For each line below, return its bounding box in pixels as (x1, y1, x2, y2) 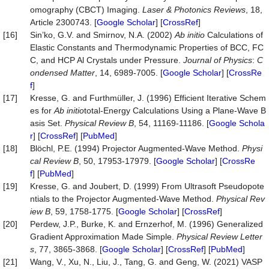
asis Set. (30, 118, 65, 128)
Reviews (214, 5, 246, 14)
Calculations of (205, 30, 263, 40)
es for (30, 106, 54, 115)
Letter (240, 232, 262, 241)
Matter (70, 68, 95, 77)
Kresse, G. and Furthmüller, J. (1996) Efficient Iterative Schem (30, 93, 266, 103)
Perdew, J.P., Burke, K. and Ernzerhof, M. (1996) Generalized (30, 219, 263, 229)
